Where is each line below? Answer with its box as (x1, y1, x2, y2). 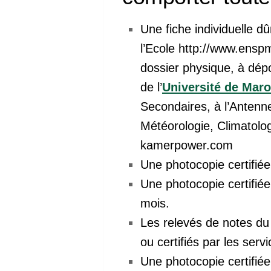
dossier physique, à (140, 60, 248, 74)
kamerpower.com (140, 138, 237, 152)
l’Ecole (140, 41, 178, 55)
